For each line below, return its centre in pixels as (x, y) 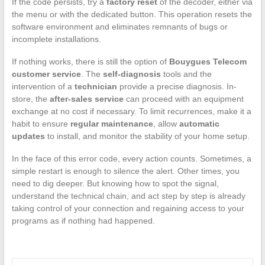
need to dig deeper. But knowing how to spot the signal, (115, 183)
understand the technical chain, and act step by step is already (128, 195)
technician (96, 86)
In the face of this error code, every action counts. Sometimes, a (131, 158)
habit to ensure (41, 123)
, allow (166, 123)
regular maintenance (112, 123)
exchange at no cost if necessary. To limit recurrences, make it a (131, 111)
